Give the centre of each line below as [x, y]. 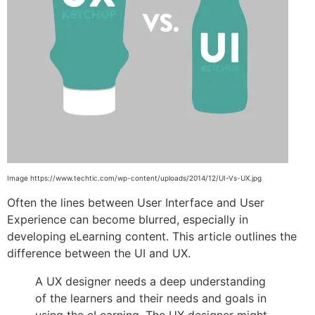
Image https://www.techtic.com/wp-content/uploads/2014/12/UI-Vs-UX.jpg [134, 178]
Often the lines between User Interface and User [136, 202]
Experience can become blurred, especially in [128, 219]
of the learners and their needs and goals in [151, 298]
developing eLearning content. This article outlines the [152, 236]
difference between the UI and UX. [99, 253]
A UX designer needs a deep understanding [150, 281]
